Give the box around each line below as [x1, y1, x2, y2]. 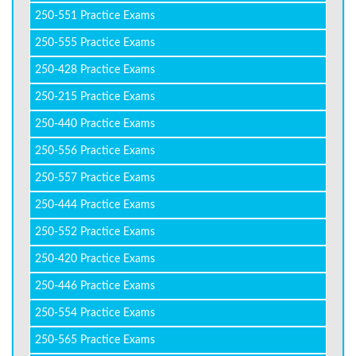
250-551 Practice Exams [35, 10, 155, 21]
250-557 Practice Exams [35, 172, 155, 184]
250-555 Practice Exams [35, 37, 155, 48]
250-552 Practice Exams [35, 226, 155, 238]
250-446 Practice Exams [35, 281, 155, 292]
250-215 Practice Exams [35, 91, 155, 103]
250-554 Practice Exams [35, 308, 155, 319]
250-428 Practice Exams [35, 64, 155, 75]
